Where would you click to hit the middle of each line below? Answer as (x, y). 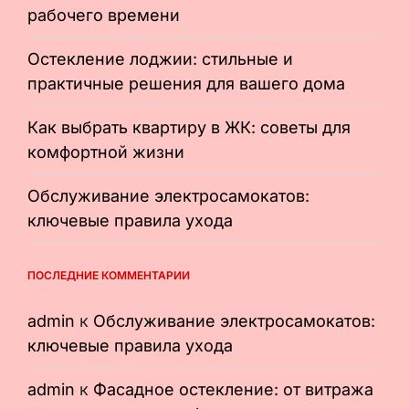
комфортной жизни (106, 152)
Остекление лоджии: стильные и (160, 58)
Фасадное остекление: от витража (233, 389)
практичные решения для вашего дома (186, 83)
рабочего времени (104, 15)
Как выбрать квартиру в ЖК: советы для (189, 127)
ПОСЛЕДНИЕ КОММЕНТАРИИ (109, 275)
